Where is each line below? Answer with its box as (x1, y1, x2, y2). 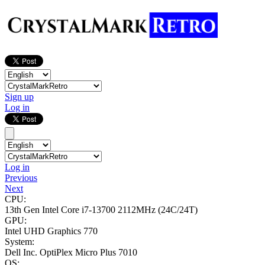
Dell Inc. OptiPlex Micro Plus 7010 (5, 247, 137, 258)
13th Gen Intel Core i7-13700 (5, 205, 118, 215)
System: (5, 237, 34, 247)
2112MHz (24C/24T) (118, 205, 198, 215)
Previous (5, 173, 37, 183)
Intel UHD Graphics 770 (5, 226, 98, 237)
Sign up (5, 92, 34, 102)
